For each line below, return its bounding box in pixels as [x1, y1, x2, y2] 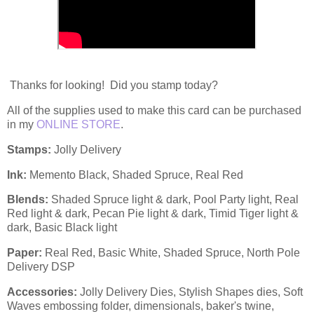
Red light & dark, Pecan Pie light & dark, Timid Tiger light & [7, 207, 299, 220]
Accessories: [7, 286, 77, 299]
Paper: [7, 247, 45, 259]
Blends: [7, 193, 48, 206]
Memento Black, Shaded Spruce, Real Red [29, 168, 243, 181]
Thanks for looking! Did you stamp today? [7, 79, 218, 92]
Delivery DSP [7, 261, 75, 273]
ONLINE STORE [36, 118, 121, 130]
